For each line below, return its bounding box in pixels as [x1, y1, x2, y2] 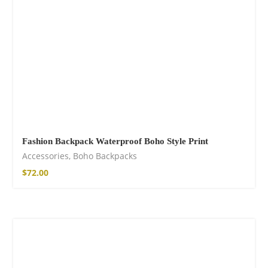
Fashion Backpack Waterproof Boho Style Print [22, 136, 208, 147]
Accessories [22, 150, 69, 162]
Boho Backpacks [73, 150, 137, 162]
